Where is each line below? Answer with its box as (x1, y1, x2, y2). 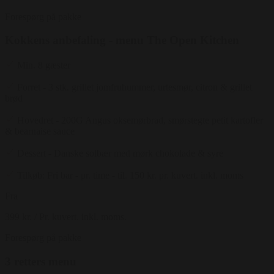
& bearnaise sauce (5, 125, 75, 136)
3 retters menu (5, 254, 76, 268)
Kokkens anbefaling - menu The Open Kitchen (5, 34, 239, 47)
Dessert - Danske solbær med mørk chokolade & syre (17, 147, 223, 158)
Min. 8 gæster (17, 59, 70, 70)
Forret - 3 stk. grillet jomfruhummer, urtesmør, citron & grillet (17, 81, 252, 92)
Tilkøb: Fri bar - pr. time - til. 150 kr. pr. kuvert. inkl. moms (17, 169, 243, 180)
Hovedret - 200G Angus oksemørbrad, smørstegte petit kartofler (17, 114, 263, 125)
